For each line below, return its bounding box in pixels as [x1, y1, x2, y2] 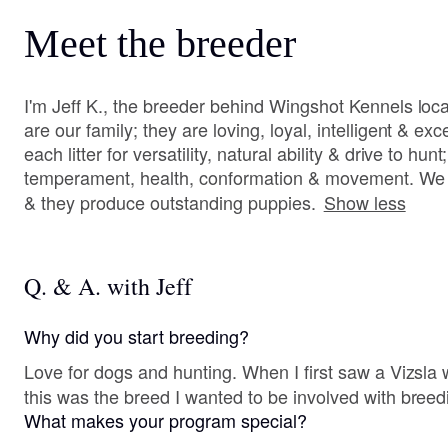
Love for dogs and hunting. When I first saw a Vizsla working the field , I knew [24, 358, 242, 384]
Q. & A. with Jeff [24, 270, 192, 302]
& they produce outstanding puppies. [24, 189, 316, 215]
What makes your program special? [24, 407, 307, 433]
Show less [323, 189, 406, 215]
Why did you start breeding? [24, 323, 249, 349]
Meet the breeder [24, 21, 296, 66]
